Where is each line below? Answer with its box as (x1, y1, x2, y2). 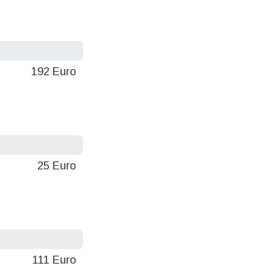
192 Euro (31, 65, 76, 78)
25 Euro (37, 159, 76, 172)
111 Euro (32, 253, 76, 266)
